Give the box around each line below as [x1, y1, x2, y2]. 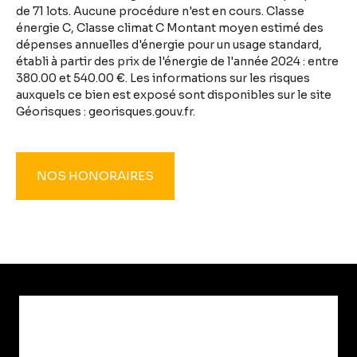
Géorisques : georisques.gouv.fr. [16, 104, 195, 120]
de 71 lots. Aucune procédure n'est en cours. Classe [16, 4, 304, 19]
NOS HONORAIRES [37, 168, 154, 184]
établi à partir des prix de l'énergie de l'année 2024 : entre [16, 54, 339, 69]
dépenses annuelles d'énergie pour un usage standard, [16, 37, 322, 53]
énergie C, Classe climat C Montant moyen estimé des [16, 21, 324, 36]
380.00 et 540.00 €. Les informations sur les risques [16, 71, 310, 86]
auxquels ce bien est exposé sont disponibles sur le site [16, 88, 331, 103]
